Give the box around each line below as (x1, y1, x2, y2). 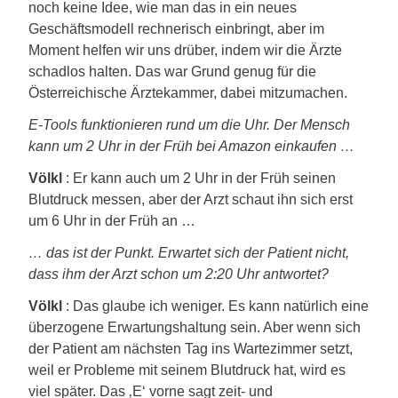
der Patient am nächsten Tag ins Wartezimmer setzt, (28, 341, 353, 356)
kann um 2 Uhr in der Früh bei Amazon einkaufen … (28, 139, 354, 154)
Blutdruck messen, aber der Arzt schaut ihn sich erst (28, 192, 353, 207)
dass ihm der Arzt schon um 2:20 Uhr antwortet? (28, 267, 329, 282)
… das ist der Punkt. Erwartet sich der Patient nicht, (28, 245, 349, 260)
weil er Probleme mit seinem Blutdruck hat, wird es (28, 362, 346, 378)
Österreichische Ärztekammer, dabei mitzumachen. (28, 85, 347, 100)
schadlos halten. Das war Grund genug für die (28, 64, 316, 79)
